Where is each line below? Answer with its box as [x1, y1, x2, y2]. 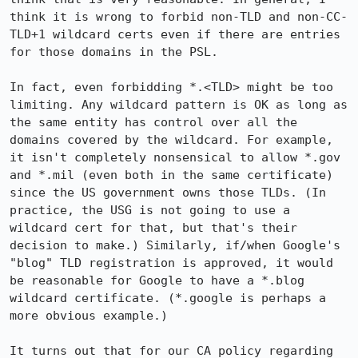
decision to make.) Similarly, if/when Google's [10, 238, 340, 253]
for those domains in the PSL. [10, 45, 218, 59]
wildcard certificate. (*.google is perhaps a [10, 291, 326, 305]
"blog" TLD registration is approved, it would [10, 256, 333, 270]
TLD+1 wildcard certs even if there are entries [10, 27, 340, 42]
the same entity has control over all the [10, 115, 297, 129]
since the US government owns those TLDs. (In [10, 185, 326, 200]
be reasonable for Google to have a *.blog [10, 273, 304, 288]
